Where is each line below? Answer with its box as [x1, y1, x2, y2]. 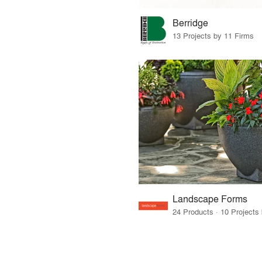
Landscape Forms [172, 191, 247, 205]
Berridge [172, 16, 208, 30]
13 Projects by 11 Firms [172, 30, 254, 42]
